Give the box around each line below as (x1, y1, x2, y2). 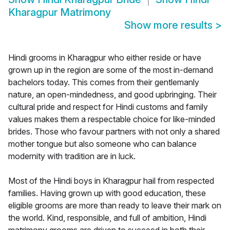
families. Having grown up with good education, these (8, 188, 206, 199)
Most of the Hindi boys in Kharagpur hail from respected (8, 176, 214, 186)
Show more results (124, 19, 215, 32)
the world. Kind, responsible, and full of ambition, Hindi (8, 213, 206, 223)
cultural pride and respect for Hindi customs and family (8, 102, 208, 112)
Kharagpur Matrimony (8, 6, 111, 19)
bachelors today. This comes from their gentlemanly (8, 77, 199, 88)
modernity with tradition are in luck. (8, 151, 136, 162)
